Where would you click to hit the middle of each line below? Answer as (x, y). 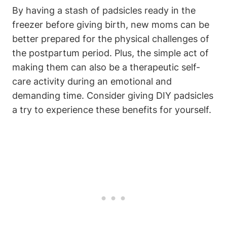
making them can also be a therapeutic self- (106, 67)
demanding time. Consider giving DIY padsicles (113, 96)
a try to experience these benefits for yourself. (112, 110)
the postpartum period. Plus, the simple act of (110, 53)
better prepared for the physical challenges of (111, 39)
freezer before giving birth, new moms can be (111, 25)
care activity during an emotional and (92, 82)
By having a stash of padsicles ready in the (104, 11)
